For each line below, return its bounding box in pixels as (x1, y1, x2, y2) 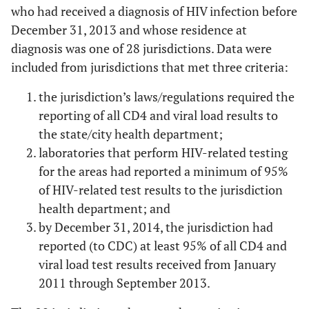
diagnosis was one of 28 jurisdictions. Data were (11, 40, 272, 57)
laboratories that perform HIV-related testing (39, 144, 288, 161)
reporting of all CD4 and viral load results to (39, 107, 278, 123)
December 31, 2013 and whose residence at (11, 21, 247, 38)
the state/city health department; (39, 126, 223, 142)
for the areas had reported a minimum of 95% (39, 163, 288, 179)
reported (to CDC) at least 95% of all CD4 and (39, 237, 287, 254)
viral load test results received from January (39, 256, 276, 272)
